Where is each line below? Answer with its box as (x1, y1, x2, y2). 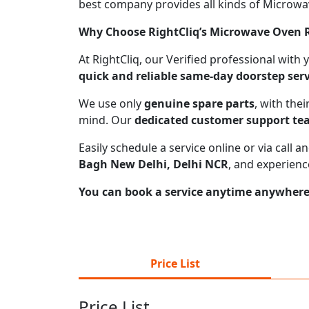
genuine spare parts (144, 95, 255, 111)
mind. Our (79, 112, 134, 128)
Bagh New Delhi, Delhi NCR (79, 156, 228, 172)
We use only (79, 95, 144, 111)
